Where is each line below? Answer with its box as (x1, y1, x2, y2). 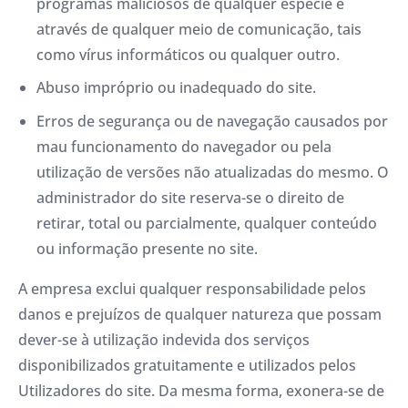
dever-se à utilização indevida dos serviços (18, 330, 310, 351)
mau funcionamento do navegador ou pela (36, 137, 331, 158)
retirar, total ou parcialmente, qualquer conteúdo (36, 213, 377, 234)
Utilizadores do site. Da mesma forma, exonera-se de (18, 381, 384, 402)
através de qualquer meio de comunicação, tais (36, 18, 362, 39)
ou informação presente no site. (36, 239, 258, 260)
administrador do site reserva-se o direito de (36, 188, 344, 209)
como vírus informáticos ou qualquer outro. (36, 44, 340, 65)
